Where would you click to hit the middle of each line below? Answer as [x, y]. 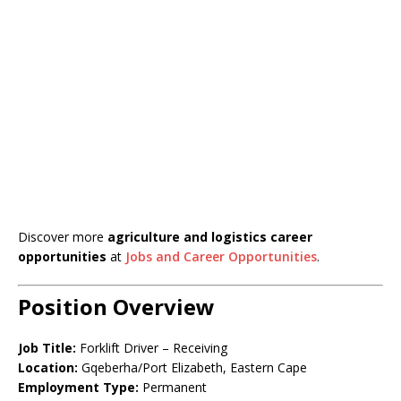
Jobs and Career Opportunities [221, 256]
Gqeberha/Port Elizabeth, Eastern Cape [192, 367]
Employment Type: [78, 387]
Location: [48, 367]
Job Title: [47, 348]
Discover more [63, 237]
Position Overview [116, 307]
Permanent [173, 387]
